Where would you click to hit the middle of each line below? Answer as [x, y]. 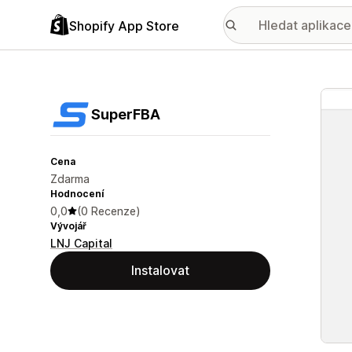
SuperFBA [126, 114]
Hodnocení [77, 194]
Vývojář [68, 226]
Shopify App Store [124, 26]
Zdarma [70, 179]
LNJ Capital [81, 243]
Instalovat [160, 270]
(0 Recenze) [109, 211]
